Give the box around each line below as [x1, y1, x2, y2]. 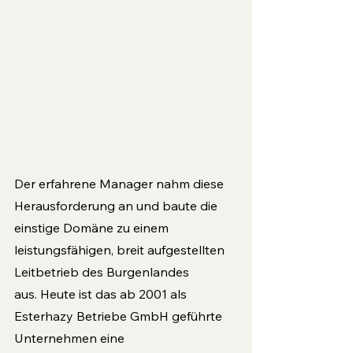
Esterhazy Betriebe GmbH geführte [14, 308, 225, 325]
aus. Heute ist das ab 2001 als [14, 286, 190, 303]
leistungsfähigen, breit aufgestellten [14, 242, 228, 258]
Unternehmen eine [14, 330, 128, 347]
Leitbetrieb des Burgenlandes [14, 264, 192, 281]
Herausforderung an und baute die [14, 198, 221, 214]
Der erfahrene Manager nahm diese [14, 176, 227, 192]
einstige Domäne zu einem [14, 220, 172, 236]
